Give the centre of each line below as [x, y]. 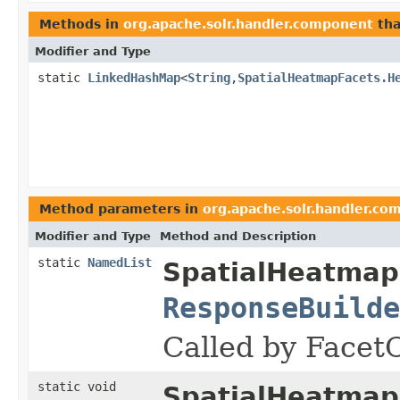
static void [77, 386]
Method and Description [238, 236]
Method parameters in [121, 208]
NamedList [120, 262]
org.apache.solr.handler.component [248, 24]
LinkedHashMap [134, 77]
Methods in [81, 24]
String [209, 77]
